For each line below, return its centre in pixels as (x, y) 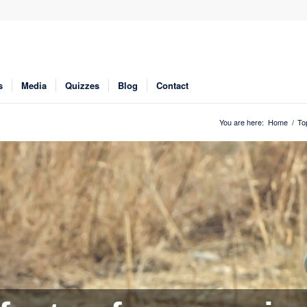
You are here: (242, 122)
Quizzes (82, 85)
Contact (172, 85)
